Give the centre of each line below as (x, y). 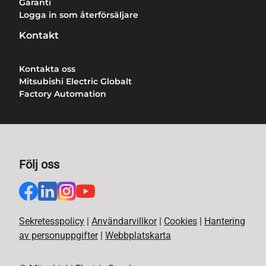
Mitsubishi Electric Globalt (75, 81)
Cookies (180, 221)
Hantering (225, 221)
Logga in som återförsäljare (79, 15)
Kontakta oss (47, 69)
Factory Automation (63, 94)
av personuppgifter (58, 235)
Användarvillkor (124, 221)
